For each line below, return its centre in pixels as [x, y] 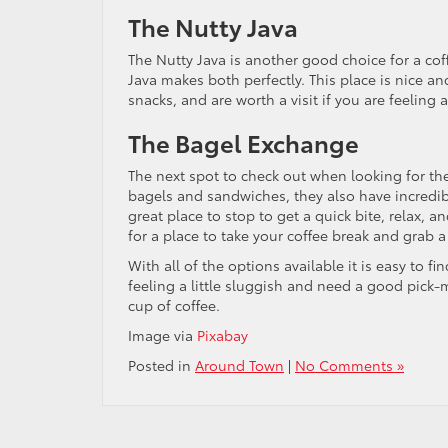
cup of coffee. [174, 305]
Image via [162, 335]
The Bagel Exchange [243, 142]
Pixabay [222, 335]
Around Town [239, 365]
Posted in [161, 365]
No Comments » [349, 365]
